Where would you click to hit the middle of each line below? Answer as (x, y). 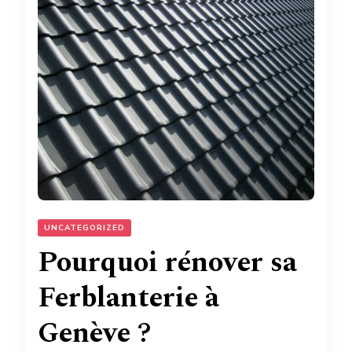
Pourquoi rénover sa (167, 262)
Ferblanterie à (128, 298)
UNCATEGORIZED (84, 227)
